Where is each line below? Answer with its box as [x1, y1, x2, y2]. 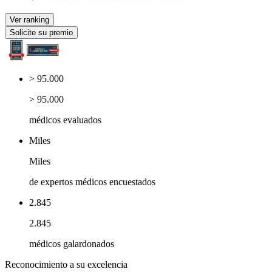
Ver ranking [10, 15, 49, 24]
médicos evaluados [29, 115, 101, 126]
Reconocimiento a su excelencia [5, 259, 127, 270]
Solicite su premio [10, 27, 73, 37]
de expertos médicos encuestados [29, 177, 155, 188]
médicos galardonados [29, 239, 114, 250]
